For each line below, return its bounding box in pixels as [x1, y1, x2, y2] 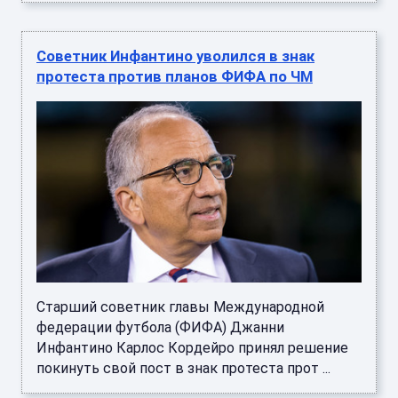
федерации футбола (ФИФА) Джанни [36, 319, 284, 337]
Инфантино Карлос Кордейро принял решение [36, 339, 348, 357]
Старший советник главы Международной [36, 298, 324, 316]
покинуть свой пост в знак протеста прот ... [36, 360, 330, 378]
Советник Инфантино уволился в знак [36, 47, 314, 66]
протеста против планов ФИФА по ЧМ [36, 68, 313, 86]
